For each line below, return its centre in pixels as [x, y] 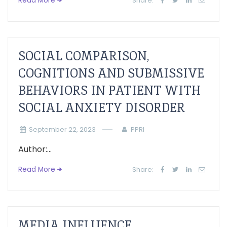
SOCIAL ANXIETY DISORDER [102, 108]
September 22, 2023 [62, 129]
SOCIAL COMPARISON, [84, 56]
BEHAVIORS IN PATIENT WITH [109, 90]
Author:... [35, 149]
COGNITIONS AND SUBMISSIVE [111, 73]
